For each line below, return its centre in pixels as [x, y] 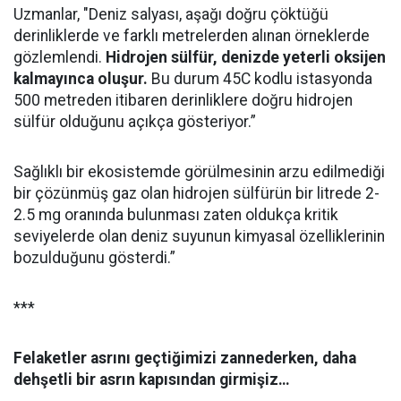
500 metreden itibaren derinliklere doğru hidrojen [183, 100]
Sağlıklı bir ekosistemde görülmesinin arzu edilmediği [199, 172]
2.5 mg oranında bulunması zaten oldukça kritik [176, 215]
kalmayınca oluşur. [81, 79]
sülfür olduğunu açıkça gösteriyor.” [135, 122]
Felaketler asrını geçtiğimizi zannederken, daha [185, 358]
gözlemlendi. [60, 57]
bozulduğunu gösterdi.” [94, 258]
